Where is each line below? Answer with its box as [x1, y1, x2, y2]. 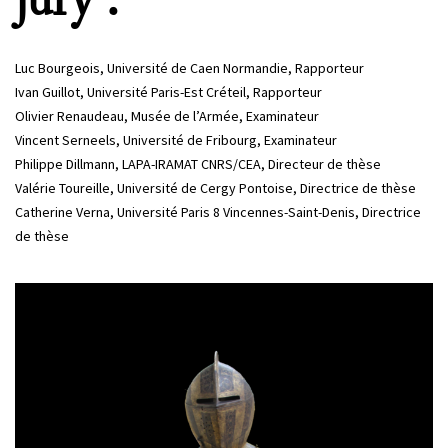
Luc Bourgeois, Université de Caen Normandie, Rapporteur [15, 59, 364, 78]
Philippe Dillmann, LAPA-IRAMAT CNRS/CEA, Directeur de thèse [15, 155, 381, 174]
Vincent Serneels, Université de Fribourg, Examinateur [15, 131, 337, 150]
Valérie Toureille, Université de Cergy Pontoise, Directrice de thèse [15, 179, 416, 198]
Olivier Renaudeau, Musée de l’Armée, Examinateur [15, 107, 319, 126]
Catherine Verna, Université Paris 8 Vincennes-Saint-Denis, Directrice [15, 203, 421, 222]
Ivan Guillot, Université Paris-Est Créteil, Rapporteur [15, 83, 322, 102]
